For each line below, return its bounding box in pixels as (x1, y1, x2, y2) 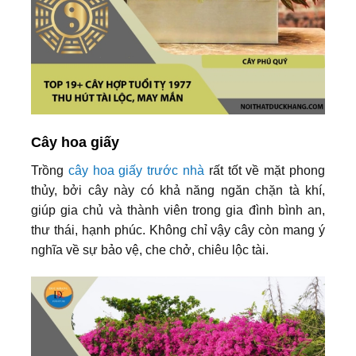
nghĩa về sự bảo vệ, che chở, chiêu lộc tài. (31, 243, 269, 257)
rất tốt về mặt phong (204, 164, 326, 178)
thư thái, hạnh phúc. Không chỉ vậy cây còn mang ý (31, 223, 325, 238)
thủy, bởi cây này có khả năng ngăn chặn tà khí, (31, 184, 325, 198)
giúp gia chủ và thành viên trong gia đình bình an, (31, 203, 325, 218)
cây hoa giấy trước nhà (68, 164, 205, 178)
